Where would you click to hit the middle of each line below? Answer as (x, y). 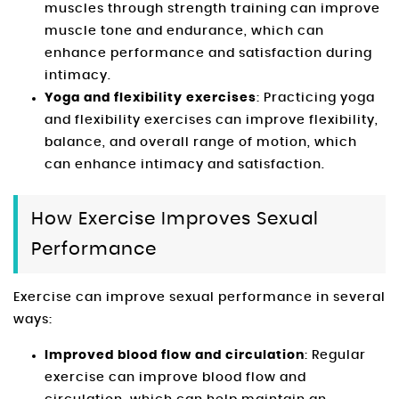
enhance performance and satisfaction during (208, 53)
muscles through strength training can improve (212, 8)
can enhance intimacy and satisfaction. (185, 164)
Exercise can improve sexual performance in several (199, 297)
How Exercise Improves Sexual (175, 219)
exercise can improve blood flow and (175, 377)
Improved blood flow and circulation (175, 355)
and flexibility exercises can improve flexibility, (212, 120)
